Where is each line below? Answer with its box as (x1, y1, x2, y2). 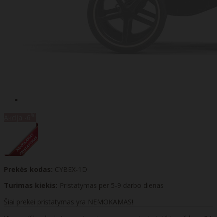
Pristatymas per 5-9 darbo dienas (60, 180, 164, 190)
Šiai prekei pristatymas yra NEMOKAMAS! (4, 197, 133, 206)
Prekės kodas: (4, 164, 53, 174)
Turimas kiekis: (4, 180, 58, 190)
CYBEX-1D (55, 164, 87, 174)
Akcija (4, 112, 22, 122)
